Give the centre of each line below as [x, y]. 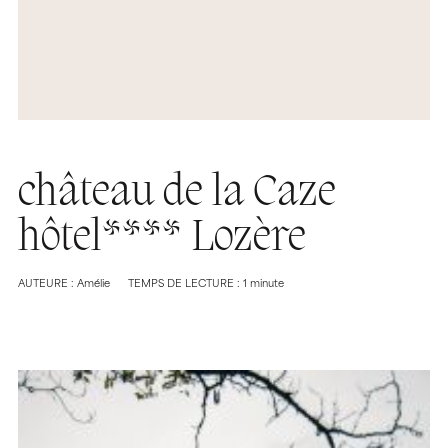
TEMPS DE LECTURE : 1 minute [206, 284]
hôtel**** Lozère [162, 239]
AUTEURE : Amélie [64, 284]
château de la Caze [177, 194]
